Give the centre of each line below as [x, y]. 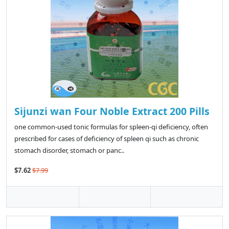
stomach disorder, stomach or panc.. [69, 151]
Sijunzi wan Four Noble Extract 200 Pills [112, 111]
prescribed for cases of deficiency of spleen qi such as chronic [107, 139]
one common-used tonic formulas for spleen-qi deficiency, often [111, 127]
